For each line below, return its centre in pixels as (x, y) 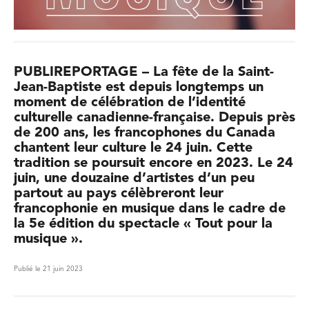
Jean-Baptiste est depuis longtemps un (139, 88)
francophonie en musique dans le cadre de (150, 209)
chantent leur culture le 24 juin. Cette (133, 148)
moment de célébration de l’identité (130, 103)
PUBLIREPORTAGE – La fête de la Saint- (144, 72)
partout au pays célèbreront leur (119, 194)
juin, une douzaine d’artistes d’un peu (134, 179)
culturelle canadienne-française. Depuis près (154, 118)
